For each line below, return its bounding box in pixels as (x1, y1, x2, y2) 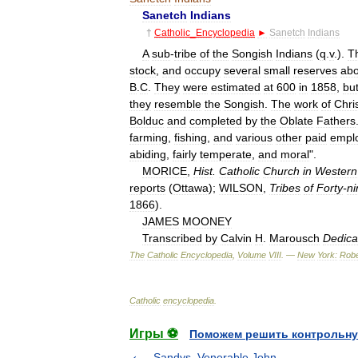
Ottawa (173, 181, 209, 194)
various (236, 130, 272, 144)
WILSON (219, 181, 263, 194)
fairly (173, 147, 197, 161)
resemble (154, 97, 201, 110)
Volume (237, 249, 266, 260)
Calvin (221, 231, 252, 245)
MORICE (142, 164, 187, 177)
